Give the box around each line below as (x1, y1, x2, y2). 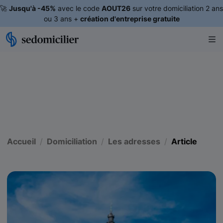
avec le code (56, 4, 102, 12)
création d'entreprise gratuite (80, 14, 180, 23)
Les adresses (108, 136, 160, 146)
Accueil (7, 136, 36, 146)
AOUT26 (102, 4, 130, 12)
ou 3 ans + (43, 14, 80, 23)
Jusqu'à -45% (9, 4, 56, 12)
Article (171, 136, 197, 146)
